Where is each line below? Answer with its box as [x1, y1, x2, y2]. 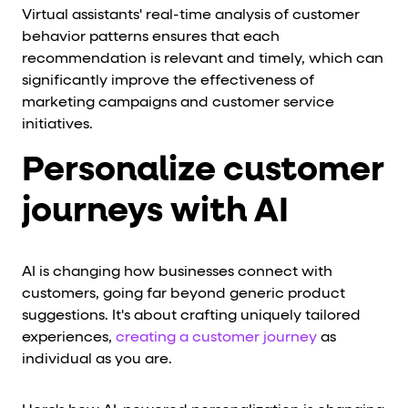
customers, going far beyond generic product [22, 286, 345, 301]
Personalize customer [22, 153, 384, 189]
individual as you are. [22, 352, 172, 367]
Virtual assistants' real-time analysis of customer [22, 8, 360, 24]
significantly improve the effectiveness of [22, 74, 314, 89]
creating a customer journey [116, 330, 317, 345]
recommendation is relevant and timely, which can [22, 52, 383, 67]
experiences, [22, 330, 116, 345]
